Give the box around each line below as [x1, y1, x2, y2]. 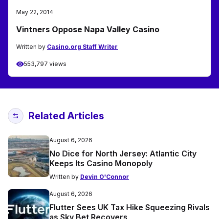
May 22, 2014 [16, 8, 53, 16]
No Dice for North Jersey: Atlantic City [49, 149, 197, 159]
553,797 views [24, 60, 66, 68]
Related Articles [28, 110, 104, 122]
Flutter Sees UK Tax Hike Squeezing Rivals [49, 202, 210, 213]
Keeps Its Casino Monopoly [49, 158, 153, 169]
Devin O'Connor [80, 173, 129, 181]
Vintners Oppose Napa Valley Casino [16, 24, 159, 35]
